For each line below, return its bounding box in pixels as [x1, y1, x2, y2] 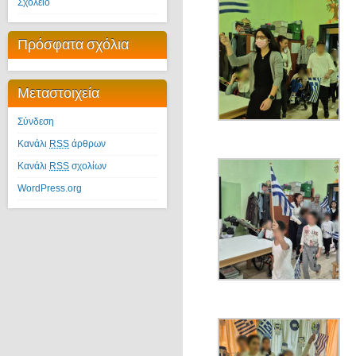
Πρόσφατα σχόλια [17, 35, 129, 53]
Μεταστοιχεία [17, 83, 99, 102]
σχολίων [69, 161, 106, 172]
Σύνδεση [17, 116, 54, 127]
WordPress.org [17, 183, 82, 194]
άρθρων [69, 138, 106, 149]
